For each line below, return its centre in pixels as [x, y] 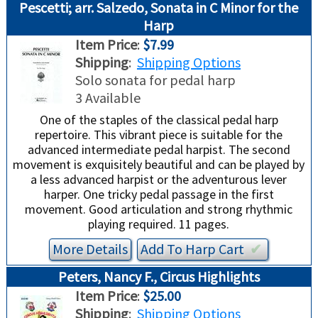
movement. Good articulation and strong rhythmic [159, 209]
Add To [163, 249]
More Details [91, 249]
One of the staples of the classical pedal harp [159, 120]
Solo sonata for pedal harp [155, 80]
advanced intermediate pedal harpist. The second [159, 150]
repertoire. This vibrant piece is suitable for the [159, 135]
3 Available [108, 98]
